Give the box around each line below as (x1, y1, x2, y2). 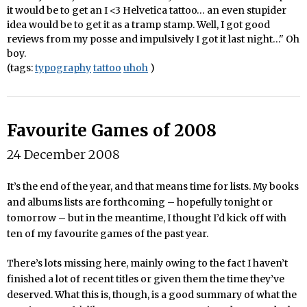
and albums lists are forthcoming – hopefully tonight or (7, 195, 273, 208)
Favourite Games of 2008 (7, 119, 217, 141)
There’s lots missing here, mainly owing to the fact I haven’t (7, 256, 288, 269)
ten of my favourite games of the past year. (7, 227, 208, 240)
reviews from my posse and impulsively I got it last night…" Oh (7, 32, 299, 45)
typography (35, 61, 91, 74)
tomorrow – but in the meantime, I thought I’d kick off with (7, 211, 286, 224)
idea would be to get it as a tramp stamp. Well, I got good (7, 18, 270, 31)
